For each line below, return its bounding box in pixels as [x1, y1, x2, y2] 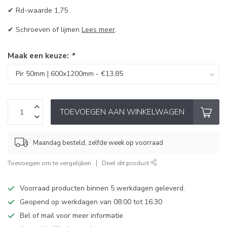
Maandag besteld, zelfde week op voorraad [33, 138, 163, 147]
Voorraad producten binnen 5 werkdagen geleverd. [20, 183, 185, 194]
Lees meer [82, 25, 115, 35]
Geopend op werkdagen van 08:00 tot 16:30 [20, 197, 162, 207]
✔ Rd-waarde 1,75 [8, 6, 68, 16]
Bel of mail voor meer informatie [20, 211, 123, 221]
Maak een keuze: [8, 50, 71, 61]
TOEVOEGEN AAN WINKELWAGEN [59, 106, 184, 118]
